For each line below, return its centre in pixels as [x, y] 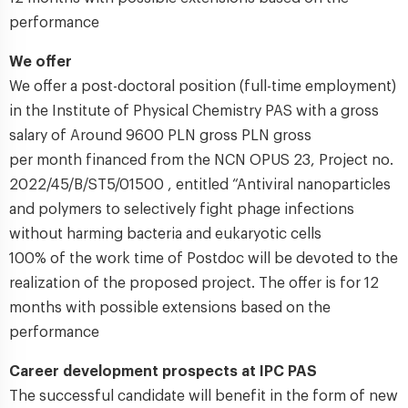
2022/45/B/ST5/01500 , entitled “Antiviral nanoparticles [200, 185]
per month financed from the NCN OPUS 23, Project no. [201, 160]
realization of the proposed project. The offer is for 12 [194, 283]
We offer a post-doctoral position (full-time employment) [203, 87]
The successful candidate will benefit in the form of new [204, 396]
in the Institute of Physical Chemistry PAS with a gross [194, 111]
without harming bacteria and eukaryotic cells [165, 234]
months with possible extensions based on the [170, 308]
